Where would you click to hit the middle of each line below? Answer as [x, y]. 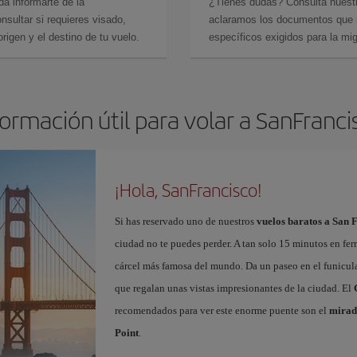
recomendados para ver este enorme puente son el [222, 310]
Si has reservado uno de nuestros [185, 221]
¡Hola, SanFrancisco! [188, 190]
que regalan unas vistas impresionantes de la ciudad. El [234, 288]
